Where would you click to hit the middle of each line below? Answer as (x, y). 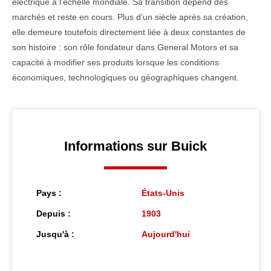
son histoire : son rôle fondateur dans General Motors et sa (125, 47)
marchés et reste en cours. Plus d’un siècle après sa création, (130, 17)
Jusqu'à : (55, 234)
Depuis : (54, 214)
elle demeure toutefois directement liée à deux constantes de (129, 32)
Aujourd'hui (166, 234)
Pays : (49, 193)
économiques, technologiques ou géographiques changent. (126, 78)
